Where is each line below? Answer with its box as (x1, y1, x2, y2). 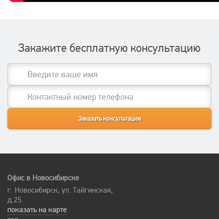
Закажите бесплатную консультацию (18, 41, 201, 55)
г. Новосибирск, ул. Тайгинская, (7, 185, 113, 195)
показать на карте (7, 205, 67, 215)
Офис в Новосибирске (7, 173, 79, 183)
